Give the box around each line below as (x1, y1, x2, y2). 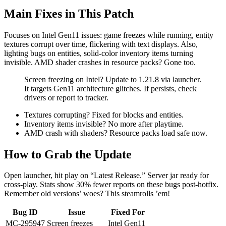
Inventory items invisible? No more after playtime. (24, 119, 184, 128)
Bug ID (13, 208, 38, 217)
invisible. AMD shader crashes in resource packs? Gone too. (4, 58, 196, 67)
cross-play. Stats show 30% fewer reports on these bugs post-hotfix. (4, 180, 218, 189)
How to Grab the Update (4, 147, 132, 161)
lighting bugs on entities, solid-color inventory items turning (4, 48, 193, 58)
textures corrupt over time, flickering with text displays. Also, (4, 39, 198, 48)
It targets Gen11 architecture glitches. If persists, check (24, 84, 197, 93)
